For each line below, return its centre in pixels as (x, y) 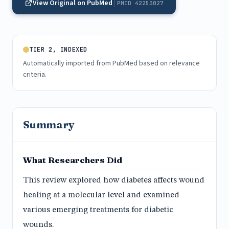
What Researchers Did (73, 160)
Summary (49, 124)
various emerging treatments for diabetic (98, 210)
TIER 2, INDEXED (58, 50)
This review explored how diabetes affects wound (114, 181)
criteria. (35, 75)
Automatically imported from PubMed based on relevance (111, 63)
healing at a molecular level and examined (101, 196)
